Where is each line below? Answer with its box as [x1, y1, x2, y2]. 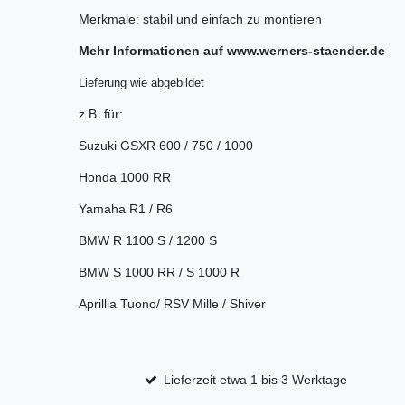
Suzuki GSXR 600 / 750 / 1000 [79, 138, 253, 154]
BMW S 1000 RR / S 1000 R [79, 265, 240, 280]
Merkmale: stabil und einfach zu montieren [79, 12, 322, 27]
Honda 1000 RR [79, 170, 171, 185]
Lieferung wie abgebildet [79, 76, 208, 90]
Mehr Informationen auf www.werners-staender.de [79, 43, 385, 59]
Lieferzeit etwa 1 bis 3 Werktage [164, 372, 348, 388]
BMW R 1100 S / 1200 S [79, 233, 217, 249]
